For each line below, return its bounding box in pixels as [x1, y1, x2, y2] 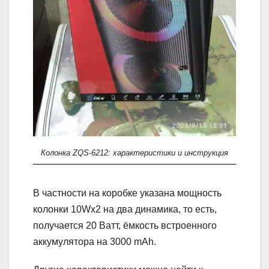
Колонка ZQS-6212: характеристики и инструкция [41, 148, 228, 158]
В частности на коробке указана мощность [33, 188, 222, 199]
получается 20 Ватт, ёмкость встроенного [33, 220, 217, 231]
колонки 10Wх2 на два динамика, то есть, [33, 204, 217, 215]
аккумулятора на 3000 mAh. [33, 237, 156, 247]
